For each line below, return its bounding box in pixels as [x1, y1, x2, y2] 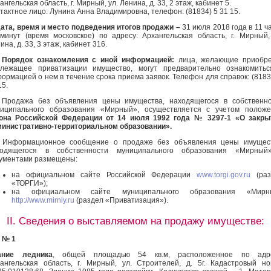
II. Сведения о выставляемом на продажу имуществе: [7, 215, 264, 227]
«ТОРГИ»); [11, 178, 48, 188]
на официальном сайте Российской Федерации [11, 170, 197, 179]
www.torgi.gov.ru [197, 170, 251, 179]
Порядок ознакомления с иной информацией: [1, 55, 174, 64]
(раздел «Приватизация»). [74, 195, 168, 204]
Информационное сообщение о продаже [2, 137, 153, 146]
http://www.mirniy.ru [11, 195, 74, 204]
